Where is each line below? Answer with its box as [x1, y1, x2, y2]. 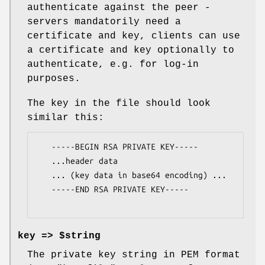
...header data [37, 156, 51, 166]
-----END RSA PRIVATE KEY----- [37, 185, 51, 195]
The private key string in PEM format [27, 250, 240, 261]
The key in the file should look [27, 98, 211, 109]
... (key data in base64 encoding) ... [37, 170, 51, 180]
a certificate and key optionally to [27, 45, 234, 56]
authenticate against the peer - [27, 2, 211, 14]
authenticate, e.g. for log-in [27, 59, 199, 70]
